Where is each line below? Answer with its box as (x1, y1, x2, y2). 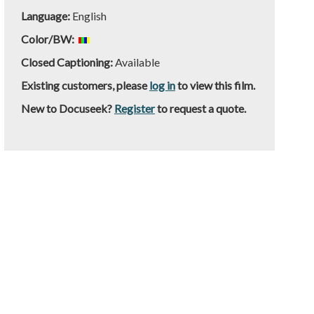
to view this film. (175, 78, 255, 92)
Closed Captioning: (20, 55, 113, 69)
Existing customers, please (20, 78, 149, 92)
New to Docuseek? (20, 102, 114, 115)
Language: (20, 9, 72, 22)
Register (114, 102, 155, 115)
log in (149, 78, 175, 92)
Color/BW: (20, 32, 76, 46)
